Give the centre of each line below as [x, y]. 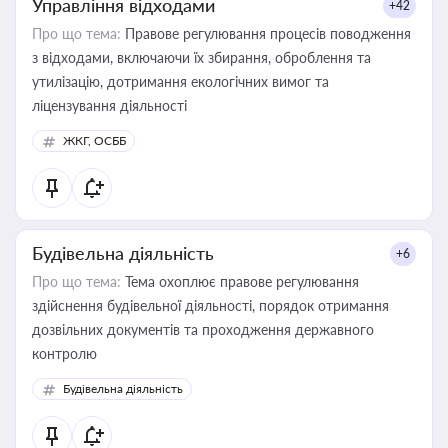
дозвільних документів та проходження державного [203, 329]
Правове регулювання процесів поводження [266, 33]
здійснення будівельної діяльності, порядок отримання [210, 305]
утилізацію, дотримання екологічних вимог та [180, 81]
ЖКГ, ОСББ [94, 140]
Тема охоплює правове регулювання [240, 281]
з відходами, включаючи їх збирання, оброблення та [201, 57]
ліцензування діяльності [109, 105]
